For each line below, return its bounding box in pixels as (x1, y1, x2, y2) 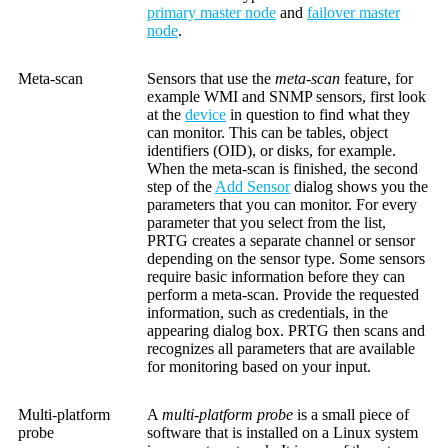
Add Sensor (215, 178, 290, 196)
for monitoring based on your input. (147, 358, 371, 376)
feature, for (340, 70, 413, 88)
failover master (307, 4, 400, 22)
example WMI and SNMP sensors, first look (147, 88, 426, 106)
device (185, 106, 226, 124)
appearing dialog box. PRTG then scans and (147, 322, 425, 340)
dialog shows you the (290, 178, 428, 196)
